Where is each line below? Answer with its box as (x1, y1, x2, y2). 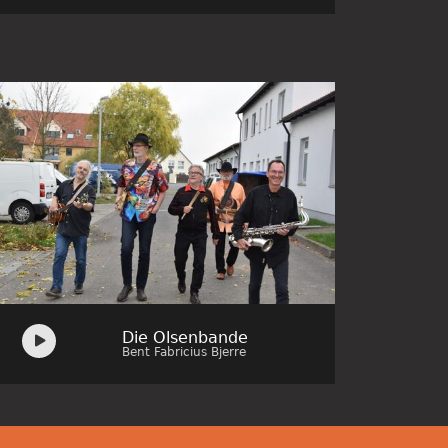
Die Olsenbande (121, 327, 248, 347)
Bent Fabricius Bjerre (121, 344, 246, 359)
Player (16, 336, 66, 356)
